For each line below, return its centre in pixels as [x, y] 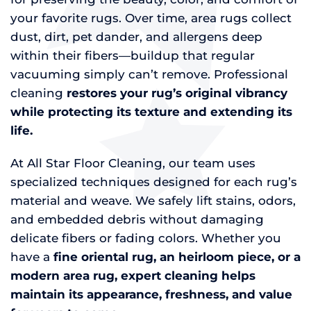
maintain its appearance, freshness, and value [151, 294]
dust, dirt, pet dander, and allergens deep [136, 37]
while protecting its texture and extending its [151, 112]
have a [30, 257]
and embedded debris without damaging [137, 219]
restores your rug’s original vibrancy [177, 93]
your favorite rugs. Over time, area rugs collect [151, 18]
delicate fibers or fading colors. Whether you [146, 238]
